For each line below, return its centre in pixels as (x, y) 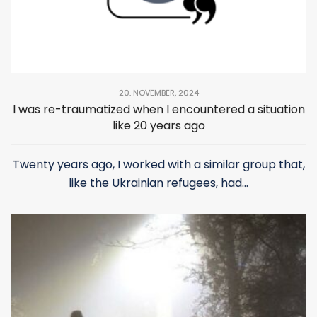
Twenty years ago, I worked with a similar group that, (158, 165)
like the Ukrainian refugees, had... (158, 183)
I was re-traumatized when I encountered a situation (158, 110)
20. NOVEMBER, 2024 (158, 93)
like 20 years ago (158, 126)
